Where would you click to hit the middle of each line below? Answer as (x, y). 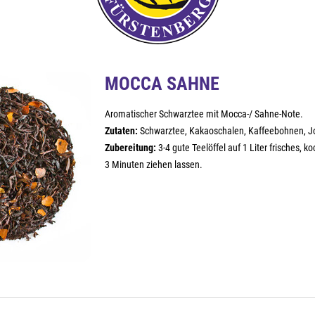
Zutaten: (121, 131)
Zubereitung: (130, 148)
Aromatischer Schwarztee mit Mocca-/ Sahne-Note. (204, 114)
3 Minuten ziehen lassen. (154, 165)
